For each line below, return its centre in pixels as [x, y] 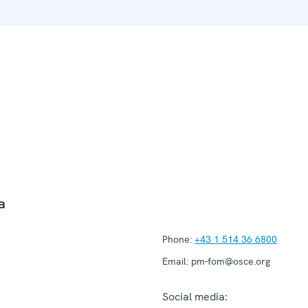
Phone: [177, 239]
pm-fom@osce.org [229, 261]
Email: [175, 261]
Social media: [195, 296]
